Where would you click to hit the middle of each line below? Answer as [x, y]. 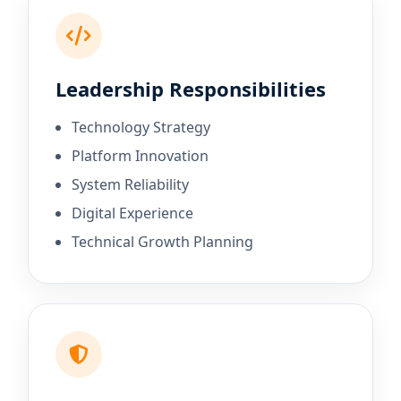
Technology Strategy [141, 127]
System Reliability [131, 184]
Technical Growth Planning [163, 242]
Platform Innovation [141, 156]
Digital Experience [133, 213]
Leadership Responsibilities [191, 89]
